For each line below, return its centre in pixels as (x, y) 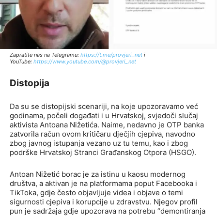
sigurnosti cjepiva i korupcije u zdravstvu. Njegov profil (104, 202)
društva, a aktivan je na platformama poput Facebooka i (103, 184)
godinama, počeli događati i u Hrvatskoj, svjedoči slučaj (104, 116)
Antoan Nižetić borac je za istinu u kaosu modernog (98, 174)
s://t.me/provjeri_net (117, 55)
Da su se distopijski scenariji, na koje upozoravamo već (104, 107)
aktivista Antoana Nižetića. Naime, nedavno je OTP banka (107, 125)
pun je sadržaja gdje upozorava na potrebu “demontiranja (108, 211)
